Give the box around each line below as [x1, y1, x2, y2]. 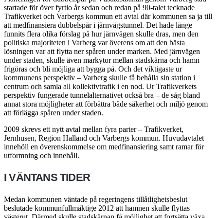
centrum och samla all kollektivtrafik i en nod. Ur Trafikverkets [4, 82, 197, 91]
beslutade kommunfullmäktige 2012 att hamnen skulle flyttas [4, 203, 190, 212]
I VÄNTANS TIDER [4, 171, 90, 184]
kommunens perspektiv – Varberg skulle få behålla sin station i [4, 73, 195, 82]
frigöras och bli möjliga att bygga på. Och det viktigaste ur [4, 65, 182, 73]
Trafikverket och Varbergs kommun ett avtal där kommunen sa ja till [4, 12, 212, 20]
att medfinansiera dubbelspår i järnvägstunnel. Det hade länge [4, 21, 192, 29]
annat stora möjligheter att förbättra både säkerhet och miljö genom [4, 100, 208, 108]
